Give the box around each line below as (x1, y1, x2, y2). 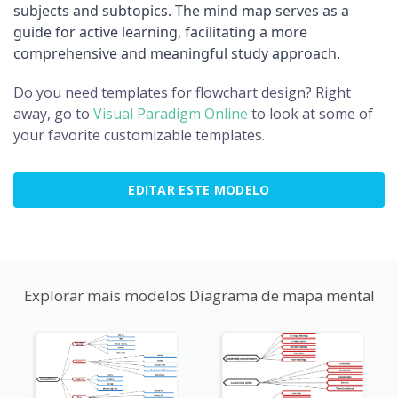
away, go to (13, 104, 93, 124)
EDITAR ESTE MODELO (128, 181, 270, 199)
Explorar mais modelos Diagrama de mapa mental (23, 285, 375, 306)
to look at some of (248, 104, 373, 124)
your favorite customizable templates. (13, 125, 265, 146)
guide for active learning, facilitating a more (13, 22, 307, 43)
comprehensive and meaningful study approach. (13, 44, 340, 64)
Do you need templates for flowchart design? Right (13, 83, 351, 103)
